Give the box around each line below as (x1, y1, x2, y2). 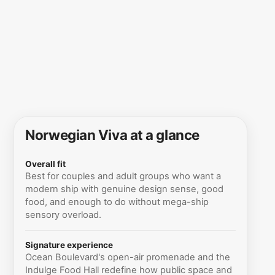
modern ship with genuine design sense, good (25, 183, 224, 195)
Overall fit (25, 158, 66, 169)
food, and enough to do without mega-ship (25, 196, 209, 207)
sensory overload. (25, 209, 102, 220)
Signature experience (25, 239, 114, 250)
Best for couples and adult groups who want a (25, 170, 222, 182)
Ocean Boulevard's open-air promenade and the (25, 251, 231, 263)
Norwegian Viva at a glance (25, 126, 199, 143)
